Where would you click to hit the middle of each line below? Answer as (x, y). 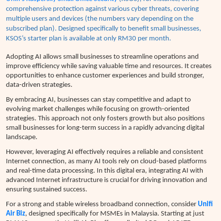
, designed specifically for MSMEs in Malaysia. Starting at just (115, 214)
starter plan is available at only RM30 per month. (99, 39)
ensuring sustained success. (47, 190)
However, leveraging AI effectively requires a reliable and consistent (105, 152)
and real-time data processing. (51, 171)
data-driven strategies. (39, 85)
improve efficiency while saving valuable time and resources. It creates (109, 67)
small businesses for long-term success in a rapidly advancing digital (105, 128)
